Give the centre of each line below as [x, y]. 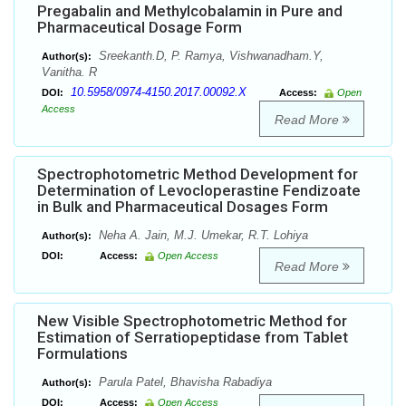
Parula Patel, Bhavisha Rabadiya [184, 382]
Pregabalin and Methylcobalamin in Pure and [190, 11]
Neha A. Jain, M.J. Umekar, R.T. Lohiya [202, 236]
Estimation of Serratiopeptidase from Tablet [193, 338]
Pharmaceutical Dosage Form [140, 28]
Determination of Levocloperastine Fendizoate [199, 191]
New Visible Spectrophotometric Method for [192, 321]
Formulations [82, 354]
